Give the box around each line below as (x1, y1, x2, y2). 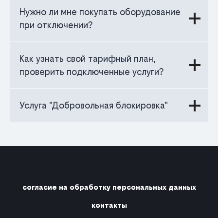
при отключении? (19, 20, 92, 31)
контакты (91, 201, 127, 210)
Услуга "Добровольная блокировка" (19, 100, 168, 111)
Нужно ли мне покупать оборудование (19, 7, 181, 18)
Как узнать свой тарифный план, (19, 54, 155, 64)
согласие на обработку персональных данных (22, 183, 196, 192)
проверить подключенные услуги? (19, 67, 163, 77)
